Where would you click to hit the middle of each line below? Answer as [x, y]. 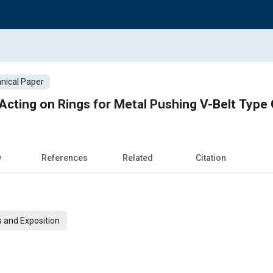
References [65, 158]
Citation [211, 158]
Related [138, 158]
